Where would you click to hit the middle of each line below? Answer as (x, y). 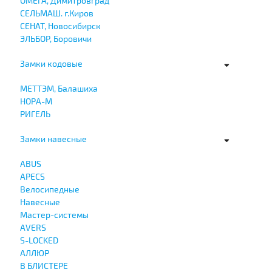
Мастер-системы (54, 214)
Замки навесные (53, 138)
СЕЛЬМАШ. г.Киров (56, 13)
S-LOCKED (39, 240)
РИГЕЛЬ (35, 114)
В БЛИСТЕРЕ (44, 265)
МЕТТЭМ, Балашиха (59, 88)
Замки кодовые (51, 63)
